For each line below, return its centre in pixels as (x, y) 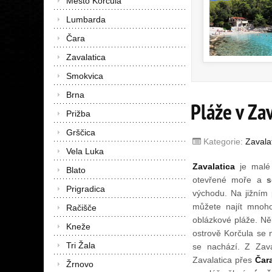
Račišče (81, 208)
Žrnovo (80, 264)
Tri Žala (81, 245)
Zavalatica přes (224, 260)
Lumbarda (86, 19)
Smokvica (85, 76)
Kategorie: (223, 141)
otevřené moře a (229, 180)
